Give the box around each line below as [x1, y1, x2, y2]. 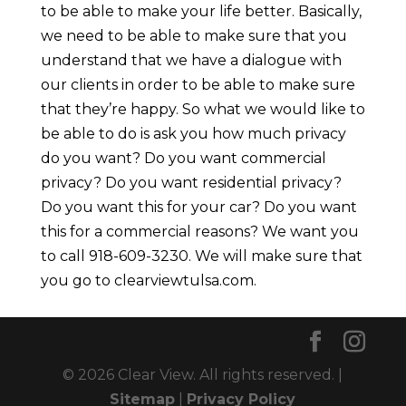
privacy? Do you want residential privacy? [40, 173, 342, 191]
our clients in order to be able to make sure [40, 75, 355, 93]
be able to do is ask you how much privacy [40, 124, 346, 142]
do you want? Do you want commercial [40, 149, 326, 167]
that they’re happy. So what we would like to [40, 100, 365, 118]
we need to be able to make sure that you [40, 26, 347, 44]
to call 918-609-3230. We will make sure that [40, 246, 362, 265]
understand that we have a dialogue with [40, 51, 342, 69]
